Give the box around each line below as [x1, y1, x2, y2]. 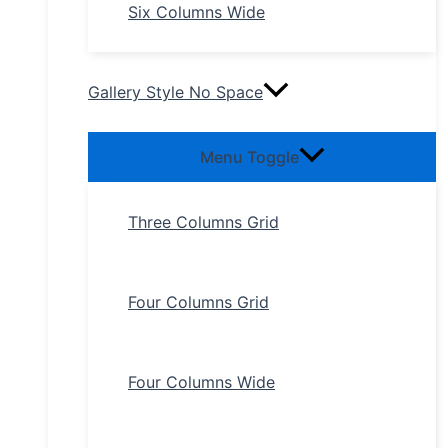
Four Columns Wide [128, 372, 275, 393]
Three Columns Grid [128, 212, 279, 233]
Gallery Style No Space [88, 82, 263, 103]
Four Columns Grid [128, 292, 269, 313]
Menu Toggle [199, 147, 299, 168]
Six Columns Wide [128, 2, 265, 23]
